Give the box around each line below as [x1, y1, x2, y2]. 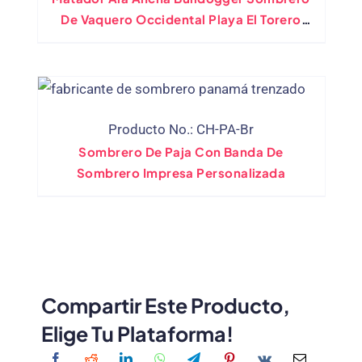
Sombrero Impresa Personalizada [76, 165, 286, 181]
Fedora [158, 32, 204, 48]
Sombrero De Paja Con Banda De [78, 144, 284, 160]
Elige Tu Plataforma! [41, 321, 234, 347]
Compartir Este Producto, [41, 293, 291, 319]
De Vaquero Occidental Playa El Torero [61, 11, 301, 27]
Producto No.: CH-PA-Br [108, 121, 254, 138]
